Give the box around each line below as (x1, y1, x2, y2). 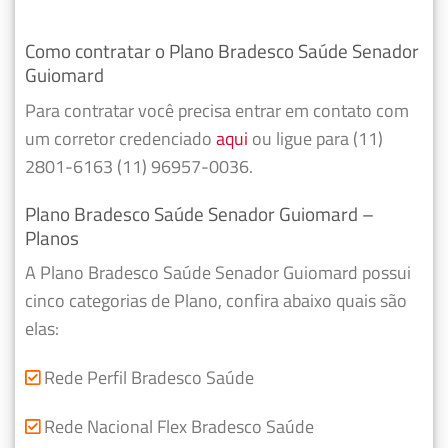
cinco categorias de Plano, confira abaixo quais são (25, 287, 407, 315)
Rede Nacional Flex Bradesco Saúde (40, 412, 314, 440)
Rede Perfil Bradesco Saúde (40, 363, 254, 391)
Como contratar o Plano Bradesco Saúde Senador (25, 36, 419, 66)
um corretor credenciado (25, 124, 216, 152)
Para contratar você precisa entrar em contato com (25, 96, 409, 124)
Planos (25, 222, 79, 252)
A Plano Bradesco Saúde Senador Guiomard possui (25, 259, 411, 287)
